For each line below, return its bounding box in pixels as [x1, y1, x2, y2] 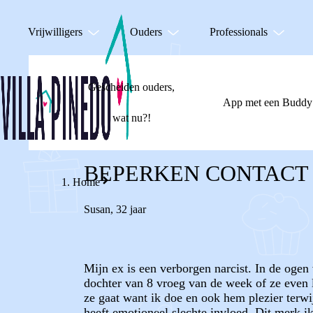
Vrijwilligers [28, 26, 82, 38]
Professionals [210, 26, 268, 38]
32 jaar [116, 203, 146, 215]
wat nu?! [112, 112, 151, 124]
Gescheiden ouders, [88, 81, 175, 93]
